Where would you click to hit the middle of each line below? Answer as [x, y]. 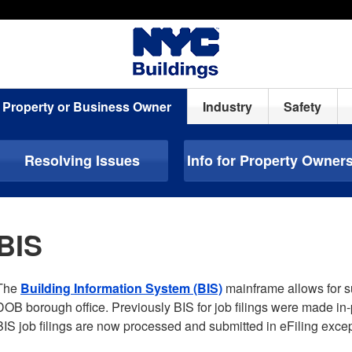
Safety [303, 106]
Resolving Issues [82, 160]
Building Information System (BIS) [121, 288]
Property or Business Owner [87, 106]
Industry [228, 106]
